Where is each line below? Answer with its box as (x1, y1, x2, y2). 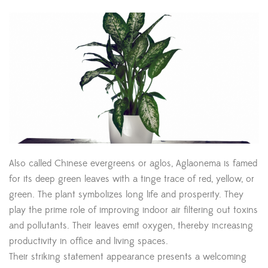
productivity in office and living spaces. (9, 235, 168, 248)
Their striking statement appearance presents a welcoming (9, 251, 246, 263)
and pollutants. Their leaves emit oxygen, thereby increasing (9, 220, 253, 232)
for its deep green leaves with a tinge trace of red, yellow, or (9, 173, 254, 185)
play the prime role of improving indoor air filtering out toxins (9, 204, 258, 217)
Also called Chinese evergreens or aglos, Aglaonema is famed (9, 157, 257, 170)
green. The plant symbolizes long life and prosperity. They (9, 188, 243, 201)
